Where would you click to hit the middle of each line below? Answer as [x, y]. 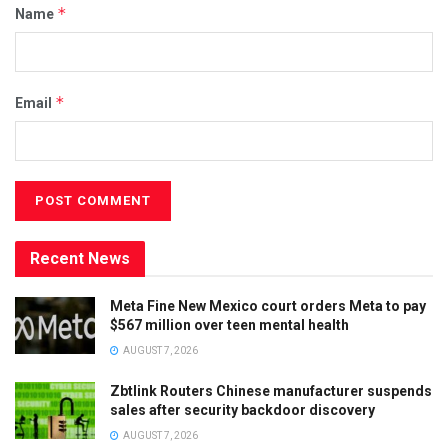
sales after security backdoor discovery [242, 409]
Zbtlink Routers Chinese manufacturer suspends [271, 390]
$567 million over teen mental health [229, 324]
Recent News [80, 258]
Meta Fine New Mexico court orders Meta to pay [268, 305]
